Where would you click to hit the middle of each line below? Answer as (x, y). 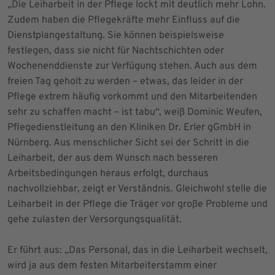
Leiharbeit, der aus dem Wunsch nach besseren (113, 158)
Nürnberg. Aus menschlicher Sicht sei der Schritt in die (128, 143)
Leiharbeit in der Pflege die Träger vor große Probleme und (137, 204)
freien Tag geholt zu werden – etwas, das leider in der (125, 81)
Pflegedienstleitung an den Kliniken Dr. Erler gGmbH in (129, 127)
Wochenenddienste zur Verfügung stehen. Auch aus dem (132, 66)
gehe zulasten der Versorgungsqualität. (95, 219)
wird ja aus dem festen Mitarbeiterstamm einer (112, 265)
